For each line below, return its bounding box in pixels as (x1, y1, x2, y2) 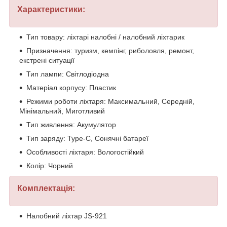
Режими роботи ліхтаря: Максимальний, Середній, (26, 97, 195, 106)
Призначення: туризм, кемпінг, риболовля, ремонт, (26, 47, 194, 55)
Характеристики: (17, 5, 85, 14)
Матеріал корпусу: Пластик (26, 84, 116, 92)
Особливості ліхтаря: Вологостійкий (26, 148, 144, 157)
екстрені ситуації (19, 56, 74, 65)
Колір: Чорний (26, 162, 73, 170)
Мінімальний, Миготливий (19, 107, 105, 116)
